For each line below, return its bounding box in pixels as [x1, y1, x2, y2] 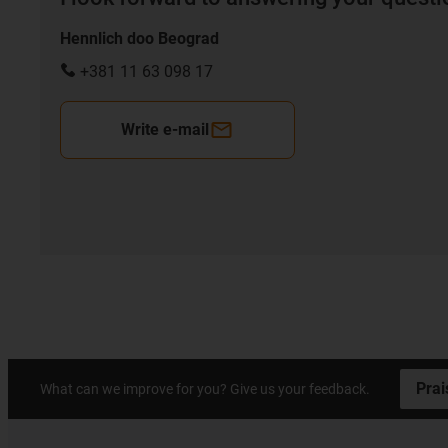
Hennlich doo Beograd [60, 28, 219, 48]
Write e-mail [121, 119, 209, 139]
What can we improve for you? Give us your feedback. [40, 380, 370, 397]
